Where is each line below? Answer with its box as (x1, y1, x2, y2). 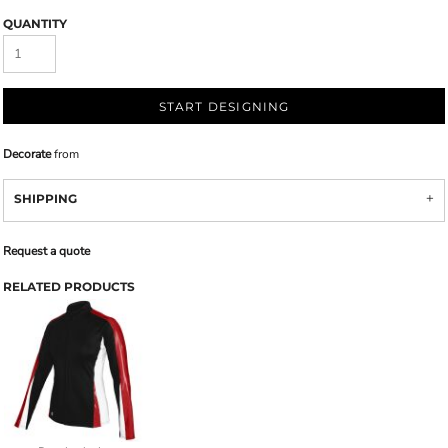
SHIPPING (14, 191, 77, 206)
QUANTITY (3, 16, 67, 31)
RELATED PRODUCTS (3, 279, 135, 294)
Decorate (3, 146, 51, 162)
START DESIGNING (158, 99, 290, 115)
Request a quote (3, 243, 90, 259)
